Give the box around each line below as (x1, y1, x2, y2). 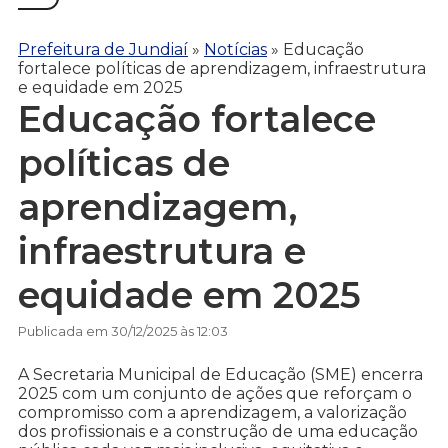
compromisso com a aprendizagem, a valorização (18, 403, 407, 423)
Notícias (204, 39, 267, 59)
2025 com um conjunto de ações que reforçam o (18, 384, 412, 404)
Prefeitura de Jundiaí (18, 39, 188, 59)
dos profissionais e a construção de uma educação (18, 422, 418, 442)
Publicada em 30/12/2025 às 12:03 (18, 323, 228, 340)
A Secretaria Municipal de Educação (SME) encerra (18, 365, 423, 385)
